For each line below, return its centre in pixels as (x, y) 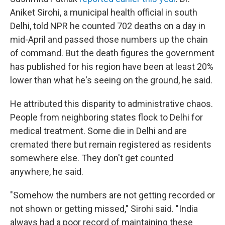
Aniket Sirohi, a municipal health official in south (104, 13)
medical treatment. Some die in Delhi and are (98, 131)
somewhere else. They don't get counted (92, 158)
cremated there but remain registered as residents (111, 145)
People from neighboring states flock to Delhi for (106, 118)
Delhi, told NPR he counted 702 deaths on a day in (108, 26)
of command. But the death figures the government (112, 53)
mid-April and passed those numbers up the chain (109, 40)
